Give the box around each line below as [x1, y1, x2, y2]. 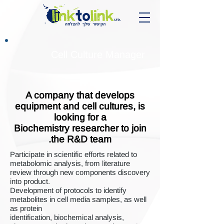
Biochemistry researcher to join [13, 123, 146, 133]
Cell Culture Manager [51, 49, 145, 60]
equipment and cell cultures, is [15, 101, 145, 111]
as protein [10, 204, 42, 212]
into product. [10, 177, 50, 185]
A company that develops [25, 90, 134, 100]
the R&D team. [51, 134, 111, 144]
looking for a [53, 112, 106, 122]
